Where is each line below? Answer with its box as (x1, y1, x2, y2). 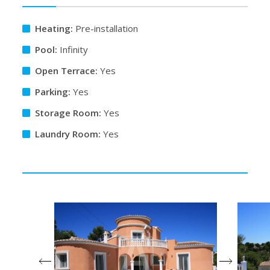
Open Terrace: (35, 64, 98, 77)
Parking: (35, 85, 71, 98)
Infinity (60, 43, 89, 55)
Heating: (35, 22, 74, 34)
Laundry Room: (35, 127, 101, 140)
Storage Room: (35, 106, 102, 119)
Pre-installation (75, 22, 139, 34)
